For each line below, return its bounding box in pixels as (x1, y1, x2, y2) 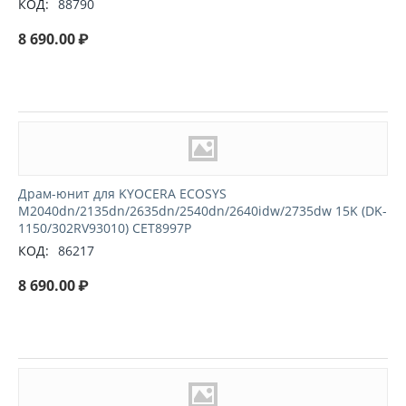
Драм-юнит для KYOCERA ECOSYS (18, 184, 227, 202)
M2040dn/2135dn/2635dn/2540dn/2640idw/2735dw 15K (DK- (18, 201, 387, 219)
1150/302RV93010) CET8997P (18, 218, 191, 237)
